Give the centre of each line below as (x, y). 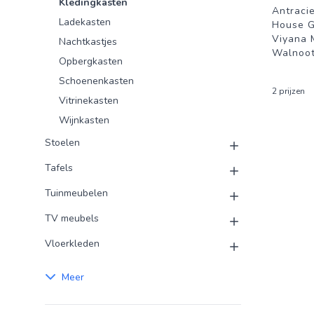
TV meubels (72, 218)
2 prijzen (288, 91)
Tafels (59, 168)
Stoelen (62, 143)
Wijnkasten (84, 120)
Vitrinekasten (89, 101)
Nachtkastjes (88, 42)
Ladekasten (85, 22)
